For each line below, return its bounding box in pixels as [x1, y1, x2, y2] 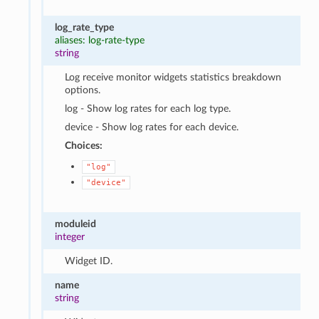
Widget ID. [65, 255, 113, 266]
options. [65, 84, 101, 95]
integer [54, 231, 85, 242]
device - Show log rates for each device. [65, 121, 239, 132]
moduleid [54, 218, 96, 229]
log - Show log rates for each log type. [65, 103, 231, 114]
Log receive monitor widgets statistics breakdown [65, 71, 282, 83]
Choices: [65, 140, 103, 151]
